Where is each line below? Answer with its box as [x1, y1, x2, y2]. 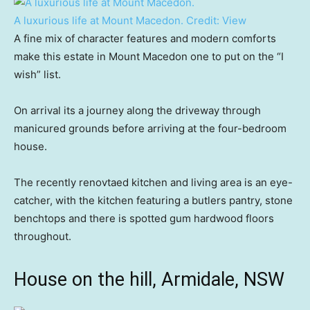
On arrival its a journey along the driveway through [14, 104, 261, 118]
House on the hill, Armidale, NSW [14, 268, 284, 291]
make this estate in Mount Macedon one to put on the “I [14, 50, 284, 64]
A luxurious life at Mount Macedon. [14, 14, 183, 28]
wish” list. [14, 68, 61, 82]
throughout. [14, 230, 71, 244]
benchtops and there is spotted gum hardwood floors [14, 212, 274, 226]
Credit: [183, 14, 222, 28]
